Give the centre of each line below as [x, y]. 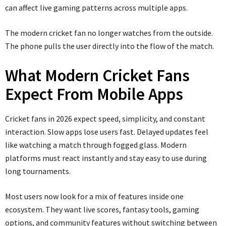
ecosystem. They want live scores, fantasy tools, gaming [102, 209]
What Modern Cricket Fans [97, 75]
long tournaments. [38, 171]
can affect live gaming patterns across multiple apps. [96, 7]
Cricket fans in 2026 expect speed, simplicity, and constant [105, 118]
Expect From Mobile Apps [94, 94]
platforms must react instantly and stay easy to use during [106, 158]
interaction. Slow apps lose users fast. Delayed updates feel [107, 131]
